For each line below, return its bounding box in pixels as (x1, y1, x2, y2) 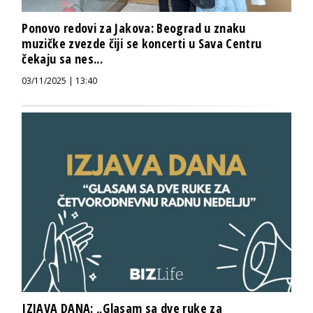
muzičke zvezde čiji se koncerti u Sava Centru (22, 35, 262, 52)
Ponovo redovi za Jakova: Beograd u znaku (22, 20, 246, 37)
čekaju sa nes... (22, 50, 103, 68)
